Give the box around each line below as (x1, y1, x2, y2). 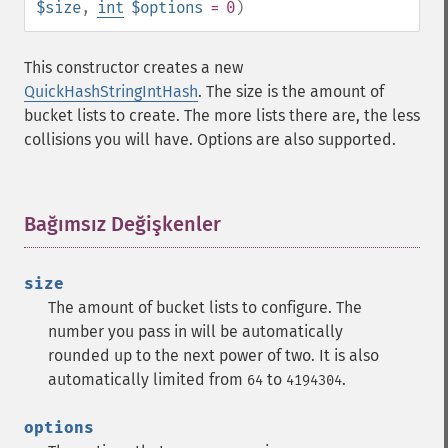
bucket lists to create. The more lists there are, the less (24, 106, 420, 125)
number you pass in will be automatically (48, 322, 343, 341)
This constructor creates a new (24, 58, 243, 77)
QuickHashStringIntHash (24, 82, 198, 101)
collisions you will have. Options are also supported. (24, 130, 396, 149)
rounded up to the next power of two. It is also (48, 346, 379, 365)
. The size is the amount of (198, 82, 384, 101)
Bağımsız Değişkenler (24, 212, 221, 236)
